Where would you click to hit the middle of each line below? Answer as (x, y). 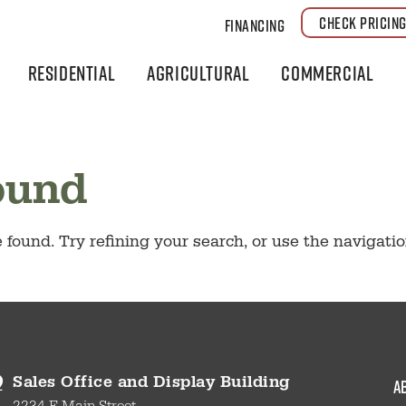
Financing (255, 25)
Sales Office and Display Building (151, 385)
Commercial (328, 73)
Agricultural (198, 73)
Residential (72, 73)
